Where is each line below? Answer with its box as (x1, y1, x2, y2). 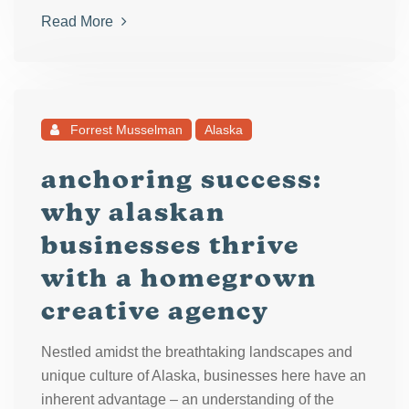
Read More (41, 14, 117, 29)
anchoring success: (41, 163, 322, 194)
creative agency (41, 295, 269, 326)
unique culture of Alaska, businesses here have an (41, 368, 366, 383)
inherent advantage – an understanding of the (41, 392, 334, 407)
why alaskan (41, 196, 225, 227)
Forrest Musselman (67, 122, 183, 137)
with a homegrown (41, 262, 317, 293)
